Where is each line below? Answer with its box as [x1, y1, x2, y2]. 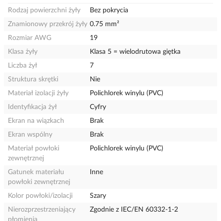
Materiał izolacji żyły [8, 90, 69, 97]
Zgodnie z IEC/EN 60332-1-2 [90, 206, 179, 213]
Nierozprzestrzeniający [8, 206, 75, 213]
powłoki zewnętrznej [8, 179, 70, 185]
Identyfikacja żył [8, 104, 57, 110]
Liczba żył [8, 62, 37, 69]
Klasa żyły [8, 48, 37, 55]
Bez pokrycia [90, 7, 129, 14]
